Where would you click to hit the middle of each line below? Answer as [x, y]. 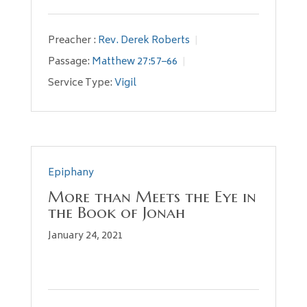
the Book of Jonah [116, 212]
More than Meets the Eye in [152, 197]
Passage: [69, 62]
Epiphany [71, 173]
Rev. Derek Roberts [144, 41]
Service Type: [80, 84]
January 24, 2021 [85, 236]
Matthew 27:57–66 [134, 62]
